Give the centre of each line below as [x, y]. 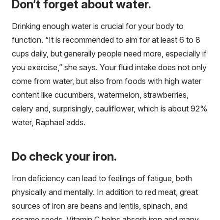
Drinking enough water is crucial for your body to [98, 26]
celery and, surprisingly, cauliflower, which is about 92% [110, 108]
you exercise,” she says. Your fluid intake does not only [109, 67]
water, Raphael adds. [49, 122]
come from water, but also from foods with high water [107, 81]
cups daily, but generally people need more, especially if [109, 53]
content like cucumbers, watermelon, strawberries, [100, 95]
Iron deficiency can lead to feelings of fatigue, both [102, 178]
